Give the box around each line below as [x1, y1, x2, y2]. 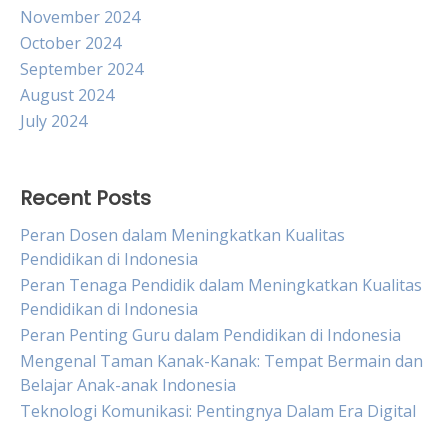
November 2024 [20, 6, 140, 28]
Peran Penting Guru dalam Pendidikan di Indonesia [20, 324, 401, 346]
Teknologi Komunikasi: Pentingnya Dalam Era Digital [20, 400, 416, 422]
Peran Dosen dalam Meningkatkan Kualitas [20, 224, 345, 246]
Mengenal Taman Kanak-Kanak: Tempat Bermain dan [20, 350, 423, 372]
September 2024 [20, 58, 143, 80]
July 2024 [20, 110, 87, 132]
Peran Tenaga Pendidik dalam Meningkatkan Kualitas [20, 274, 422, 296]
